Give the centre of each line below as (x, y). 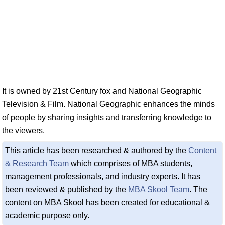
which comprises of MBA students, (131, 163)
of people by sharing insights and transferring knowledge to (107, 117)
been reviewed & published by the (67, 190)
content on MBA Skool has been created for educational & (107, 203)
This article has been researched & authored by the (97, 150)
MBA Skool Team (159, 190)
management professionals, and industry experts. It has (103, 177)
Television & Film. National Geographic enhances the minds (108, 104)
